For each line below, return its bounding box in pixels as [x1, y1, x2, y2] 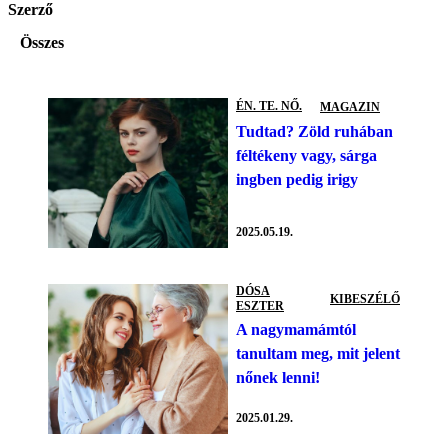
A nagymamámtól [236, 320, 356, 338]
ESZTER [236, 298, 284, 313]
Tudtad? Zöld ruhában [236, 122, 393, 140]
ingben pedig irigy [236, 170, 358, 188]
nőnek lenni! [236, 368, 320, 386]
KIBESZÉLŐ [330, 291, 400, 306]
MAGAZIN [320, 99, 380, 114]
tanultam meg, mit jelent [236, 344, 400, 362]
